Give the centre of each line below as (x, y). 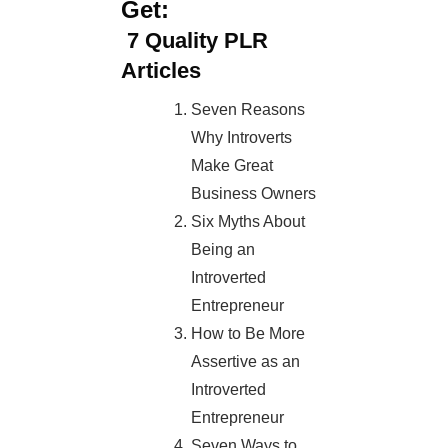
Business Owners (254, 194)
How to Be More (248, 334)
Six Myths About (248, 222)
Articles (161, 71)
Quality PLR (203, 41)
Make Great (232, 166)
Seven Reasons (248, 110)
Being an (223, 250)
